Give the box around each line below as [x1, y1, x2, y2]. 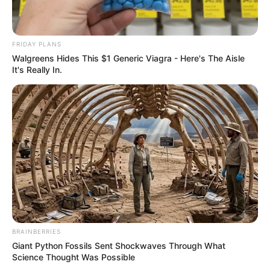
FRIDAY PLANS [12, 40, 61, 48]
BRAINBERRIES [12, 227, 61, 235]
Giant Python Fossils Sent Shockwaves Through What [12, 240, 225, 251]
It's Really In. [12, 64, 62, 75]
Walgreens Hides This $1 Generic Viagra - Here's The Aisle [12, 53, 245, 64]
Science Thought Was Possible [12, 251, 135, 262]
